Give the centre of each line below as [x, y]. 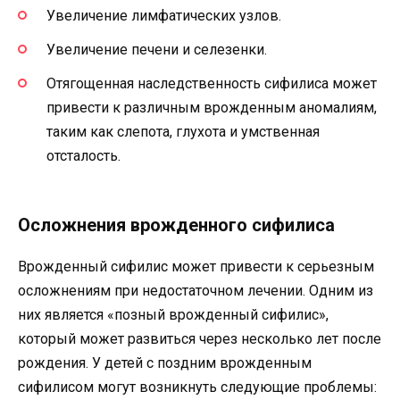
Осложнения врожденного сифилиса [176, 225]
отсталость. [83, 156]
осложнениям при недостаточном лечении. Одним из [196, 291]
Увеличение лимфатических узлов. [164, 15]
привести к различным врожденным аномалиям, [212, 108]
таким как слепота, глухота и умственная [183, 132]
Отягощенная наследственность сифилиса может [212, 84]
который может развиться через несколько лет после [200, 339]
